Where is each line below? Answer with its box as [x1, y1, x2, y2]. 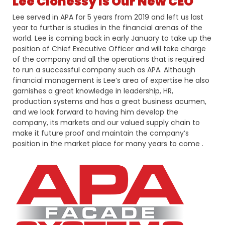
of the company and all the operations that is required [12, 54, 204, 65]
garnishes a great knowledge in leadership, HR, [12, 86, 173, 96]
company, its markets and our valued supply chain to [12, 118, 200, 128]
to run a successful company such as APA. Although [12, 65, 195, 75]
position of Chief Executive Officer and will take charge [12, 44, 206, 54]
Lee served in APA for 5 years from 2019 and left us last [12, 12, 203, 23]
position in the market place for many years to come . [12, 139, 203, 149]
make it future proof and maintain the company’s [12, 128, 189, 139]
